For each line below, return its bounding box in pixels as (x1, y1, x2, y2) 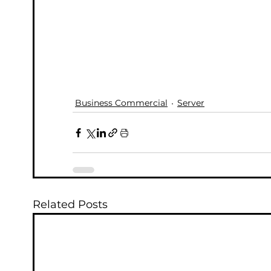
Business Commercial (75, 97, 168, 109)
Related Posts (33, 198, 108, 212)
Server (177, 97, 204, 109)
